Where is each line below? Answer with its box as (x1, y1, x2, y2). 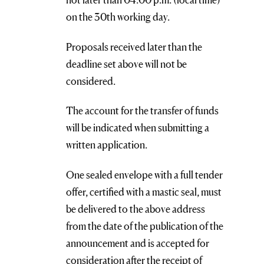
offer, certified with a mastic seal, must (66, 185, 222, 198)
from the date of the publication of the (66, 219, 223, 232)
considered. (66, 74, 121, 87)
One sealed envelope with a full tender (66, 168, 223, 181)
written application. (66, 138, 151, 151)
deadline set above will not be (66, 57, 187, 70)
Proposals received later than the (66, 40, 202, 53)
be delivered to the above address (66, 202, 205, 215)
